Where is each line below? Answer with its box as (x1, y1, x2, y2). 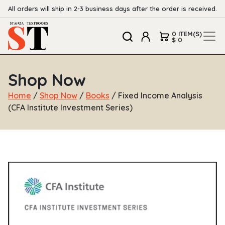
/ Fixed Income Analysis (109, 90, 202, 101)
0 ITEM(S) (172, 29, 202, 38)
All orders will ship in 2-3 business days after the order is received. (8, 5, 217, 13)
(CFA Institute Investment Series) (8, 102, 133, 113)
